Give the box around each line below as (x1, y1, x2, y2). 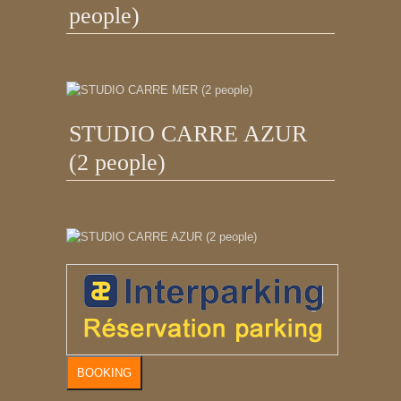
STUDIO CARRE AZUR (69, 121, 307, 148)
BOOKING (77, 366, 132, 380)
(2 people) (69, 149, 166, 176)
